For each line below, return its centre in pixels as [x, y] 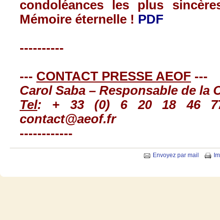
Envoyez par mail [176, 155]
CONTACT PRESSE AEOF [114, 76]
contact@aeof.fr [68, 119]
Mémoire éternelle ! [79, 19]
